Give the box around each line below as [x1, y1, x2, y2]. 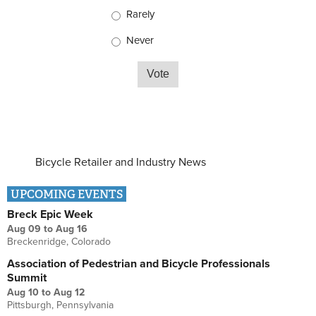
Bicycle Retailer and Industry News [35, 154, 206, 169]
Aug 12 [54, 286, 85, 298]
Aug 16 [56, 222, 87, 235]
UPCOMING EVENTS [11, 186, 123, 202]
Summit [7, 270, 47, 285]
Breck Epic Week [7, 207, 93, 221]
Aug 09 [7, 222, 41, 235]
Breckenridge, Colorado [7, 235, 111, 248]
